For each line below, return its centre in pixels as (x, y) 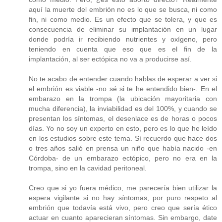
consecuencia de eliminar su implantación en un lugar (123, 29)
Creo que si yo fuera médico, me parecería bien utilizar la (123, 188)
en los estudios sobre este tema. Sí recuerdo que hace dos (123, 139)
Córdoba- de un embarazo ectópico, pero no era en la (123, 158)
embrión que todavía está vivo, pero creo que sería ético (123, 208)
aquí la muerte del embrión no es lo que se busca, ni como (123, 10)
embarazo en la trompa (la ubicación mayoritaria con (123, 99)
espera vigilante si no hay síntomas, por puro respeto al (123, 198)
